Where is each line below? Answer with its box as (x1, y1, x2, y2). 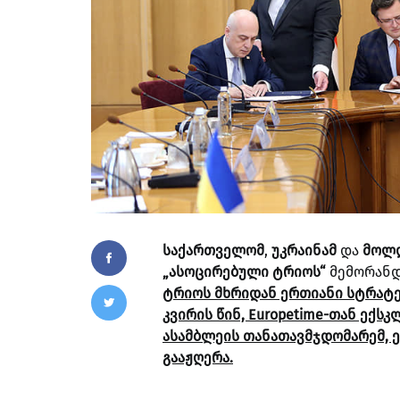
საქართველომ (162, 241, 264, 259)
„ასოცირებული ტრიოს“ (162, 262, 326, 280)
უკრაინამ (271, 241, 337, 259)
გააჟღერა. (162, 348, 233, 366)
